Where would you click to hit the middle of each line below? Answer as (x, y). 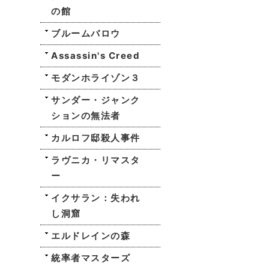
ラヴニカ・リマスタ (96, 160)
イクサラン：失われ (96, 198)
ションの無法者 (86, 116)
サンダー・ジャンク (96, 100)
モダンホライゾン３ (96, 78)
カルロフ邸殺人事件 (96, 138)
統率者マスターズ (91, 258)
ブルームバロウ (86, 33)
